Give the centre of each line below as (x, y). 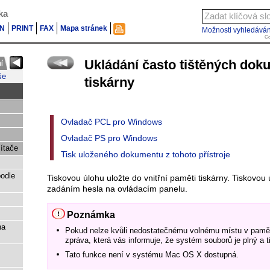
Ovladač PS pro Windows (109, 138)
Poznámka (91, 215)
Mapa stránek (84, 28)
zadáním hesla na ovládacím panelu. (117, 189)
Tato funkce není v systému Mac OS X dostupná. (152, 255)
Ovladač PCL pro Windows (111, 122)
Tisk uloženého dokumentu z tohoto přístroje (146, 154)
